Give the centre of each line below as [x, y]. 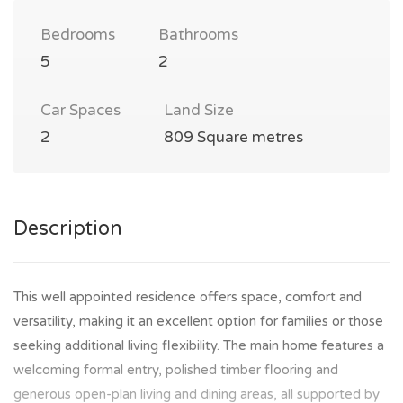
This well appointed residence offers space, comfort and [188, 297]
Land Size [199, 110]
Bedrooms [78, 35]
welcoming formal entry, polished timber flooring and [176, 370]
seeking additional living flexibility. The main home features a [199, 345]
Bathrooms [198, 35]
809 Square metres [233, 137]
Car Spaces [81, 110]
